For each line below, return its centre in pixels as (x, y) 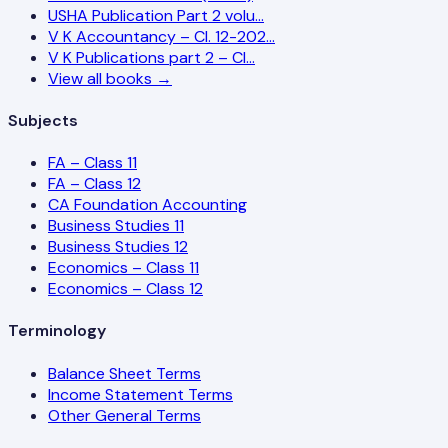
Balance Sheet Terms (124, 373)
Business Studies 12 (118, 247)
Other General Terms (124, 415)
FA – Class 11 (92, 163)
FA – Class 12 (94, 184)
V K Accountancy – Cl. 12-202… (161, 36)
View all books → (110, 78)
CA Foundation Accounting (147, 205)
